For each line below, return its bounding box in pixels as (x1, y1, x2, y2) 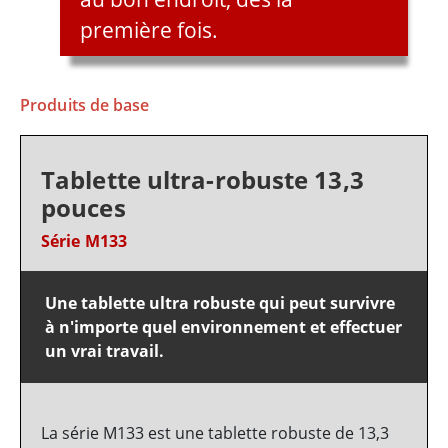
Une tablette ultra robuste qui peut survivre (45, 292, 395, 315)
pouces (41, 191, 126, 225)
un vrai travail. (45, 340, 164, 363)
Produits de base (20, 94, 150, 117)
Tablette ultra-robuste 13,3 (41, 163, 364, 197)
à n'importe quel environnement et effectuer (45, 316, 402, 339)
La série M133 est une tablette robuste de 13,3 (41, 422, 389, 445)
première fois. (80, 16, 218, 45)
